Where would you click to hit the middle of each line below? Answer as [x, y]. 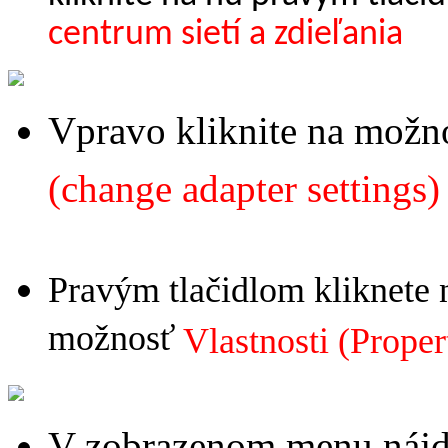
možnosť [115, 339]
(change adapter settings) [244, 188]
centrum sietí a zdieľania [225, 34]
